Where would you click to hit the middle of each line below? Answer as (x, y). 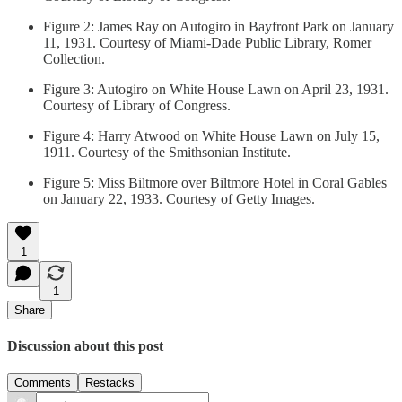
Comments (43, 383)
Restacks (110, 383)
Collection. (74, 58)
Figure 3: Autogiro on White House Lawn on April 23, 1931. (216, 89)
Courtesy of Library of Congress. (137, 105)
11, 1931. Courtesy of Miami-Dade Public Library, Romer (207, 42)
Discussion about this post (85, 345)
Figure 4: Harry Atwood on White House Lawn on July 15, (211, 135)
